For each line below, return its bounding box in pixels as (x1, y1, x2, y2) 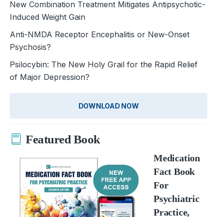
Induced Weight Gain (10, 12, 85, 22)
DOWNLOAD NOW (78, 101, 139, 110)
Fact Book (153, 166, 195, 177)
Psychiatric (153, 193, 200, 204)
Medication (153, 152, 200, 163)
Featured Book (26, 133, 100, 146)
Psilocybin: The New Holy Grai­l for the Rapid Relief (10, 59, 198, 69)
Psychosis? (10, 42, 51, 52)
